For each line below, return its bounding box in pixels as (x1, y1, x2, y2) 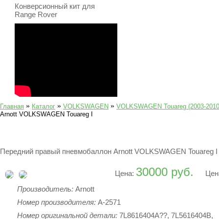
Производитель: (17, 185, 75, 193)
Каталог (32, 103, 55, 110)
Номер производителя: (17, 198, 98, 206)
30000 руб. (136, 165, 194, 178)
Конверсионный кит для (15, 2, 95, 10)
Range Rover (15, 10, 57, 19)
